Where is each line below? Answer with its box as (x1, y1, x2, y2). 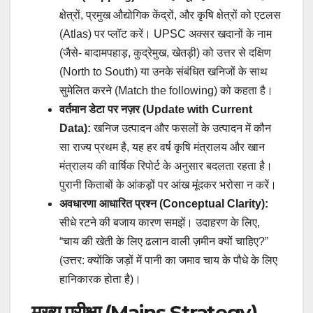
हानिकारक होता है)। (59, 273, 141, 286)
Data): (59, 122, 91, 135)
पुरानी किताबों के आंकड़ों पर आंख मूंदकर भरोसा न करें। (59, 179, 277, 191)
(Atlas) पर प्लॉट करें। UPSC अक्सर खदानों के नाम (59, 28, 272, 41)
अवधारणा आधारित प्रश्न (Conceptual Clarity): (59, 198, 268, 210)
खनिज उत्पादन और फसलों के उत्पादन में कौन (91, 122, 271, 135)
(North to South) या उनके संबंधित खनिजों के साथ (59, 66, 268, 78)
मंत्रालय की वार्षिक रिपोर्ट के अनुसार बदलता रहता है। (59, 160, 272, 173)
